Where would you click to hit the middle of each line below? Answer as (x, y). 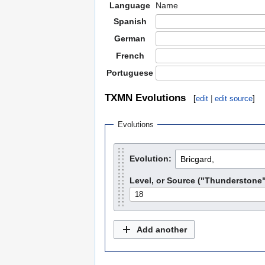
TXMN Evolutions (145, 98)
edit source (234, 98)
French (130, 56)
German (130, 39)
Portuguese (130, 73)
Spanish (130, 22)
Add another (162, 230)
